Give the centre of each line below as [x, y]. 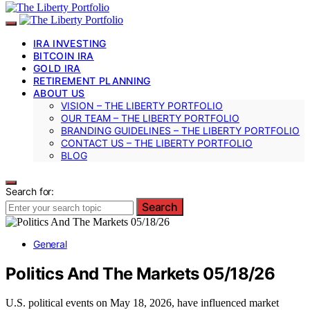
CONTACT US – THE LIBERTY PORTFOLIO [157, 143]
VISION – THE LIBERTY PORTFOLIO [142, 105]
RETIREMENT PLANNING [92, 80]
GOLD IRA [57, 68]
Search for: [30, 191]
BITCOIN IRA [64, 55]
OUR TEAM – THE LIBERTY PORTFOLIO [150, 118]
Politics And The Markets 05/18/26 [140, 273]
